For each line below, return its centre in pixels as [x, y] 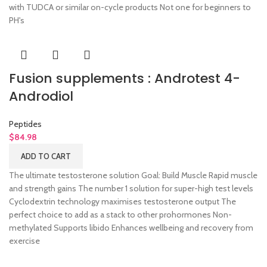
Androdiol [41, 97]
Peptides [25, 124]
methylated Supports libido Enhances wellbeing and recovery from [131, 228]
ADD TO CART [46, 156]
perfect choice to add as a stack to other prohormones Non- [120, 215]
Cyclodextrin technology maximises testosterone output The [122, 202]
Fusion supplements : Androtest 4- [125, 79]
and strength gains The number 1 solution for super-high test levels [131, 189]
